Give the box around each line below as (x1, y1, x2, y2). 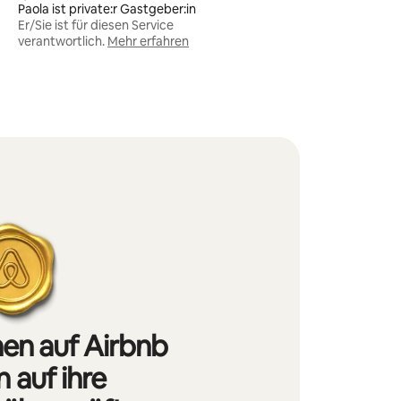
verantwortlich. (18, 33, 106, 49)
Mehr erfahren (107, 33, 190, 49)
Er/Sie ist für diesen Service (18, 17, 175, 33)
